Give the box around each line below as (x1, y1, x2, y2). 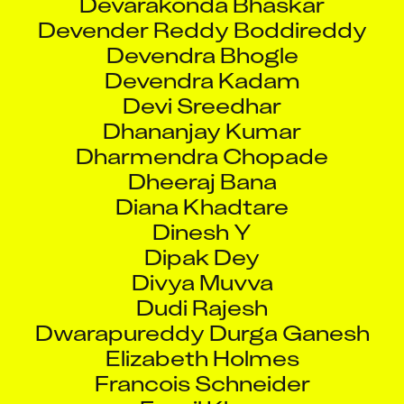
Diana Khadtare (115, 175, 289, 206)
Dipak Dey (144, 225, 260, 256)
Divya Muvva (131, 251, 273, 281)
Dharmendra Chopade (76, 124, 328, 155)
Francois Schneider (94, 352, 310, 382)
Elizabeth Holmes (105, 326, 299, 357)
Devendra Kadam (104, 49, 300, 79)
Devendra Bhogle (106, 23, 298, 54)
